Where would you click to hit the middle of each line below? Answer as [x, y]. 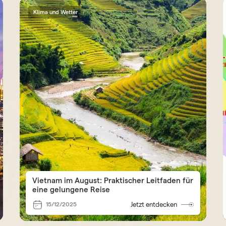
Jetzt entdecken [154, 204]
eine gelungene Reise [71, 190]
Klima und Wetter [56, 12]
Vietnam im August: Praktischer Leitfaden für [113, 181]
